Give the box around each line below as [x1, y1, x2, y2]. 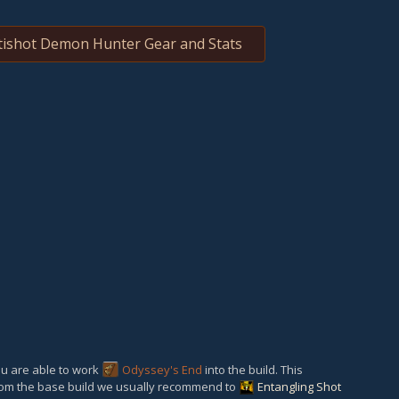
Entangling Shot [257, 379, 341, 395]
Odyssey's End [122, 362, 202, 378]
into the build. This [202, 362, 303, 378]
